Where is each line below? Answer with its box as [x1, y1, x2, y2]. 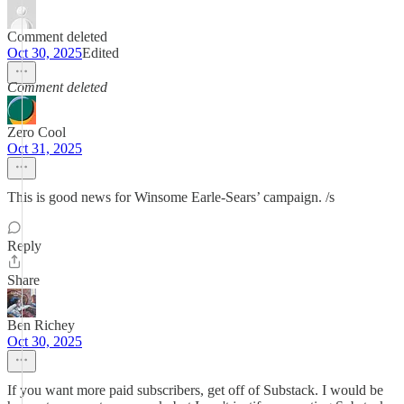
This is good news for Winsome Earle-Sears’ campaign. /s [7, 189, 335, 205]
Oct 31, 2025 [7, 141, 82, 156]
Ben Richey [7, 317, 75, 333]
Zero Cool [7, 124, 66, 140]
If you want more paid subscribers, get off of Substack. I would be [7, 382, 383, 398]
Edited [82, 45, 119, 60]
